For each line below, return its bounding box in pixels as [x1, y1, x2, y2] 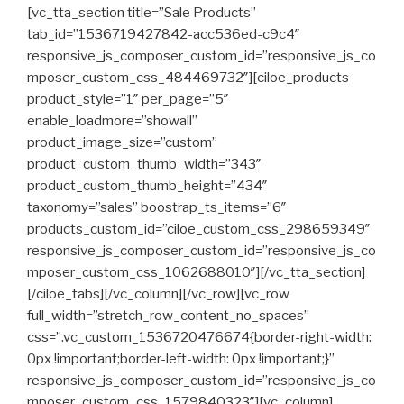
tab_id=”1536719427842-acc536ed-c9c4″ [27, 26, 300, 42]
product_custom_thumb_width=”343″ [27, 156, 262, 172]
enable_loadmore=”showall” [27, 113, 197, 129]
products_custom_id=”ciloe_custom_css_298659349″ [27, 221, 371, 237]
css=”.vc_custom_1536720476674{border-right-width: [27, 329, 372, 345]
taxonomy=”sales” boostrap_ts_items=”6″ [27, 199, 287, 216]
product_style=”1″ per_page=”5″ [27, 91, 229, 107]
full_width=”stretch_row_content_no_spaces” [27, 308, 309, 324]
